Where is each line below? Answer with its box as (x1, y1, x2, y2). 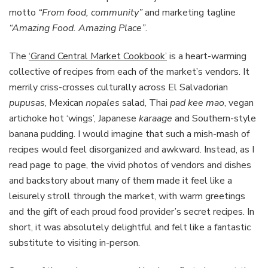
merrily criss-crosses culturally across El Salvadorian (9, 80, 228, 94)
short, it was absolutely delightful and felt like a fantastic (9, 220, 251, 234)
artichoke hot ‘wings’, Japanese (9, 111, 139, 125)
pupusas (9, 96, 45, 109)
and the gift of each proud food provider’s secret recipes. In (9, 205, 254, 218)
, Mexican (45, 96, 86, 109)
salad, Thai (120, 96, 170, 109)
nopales (86, 96, 120, 109)
